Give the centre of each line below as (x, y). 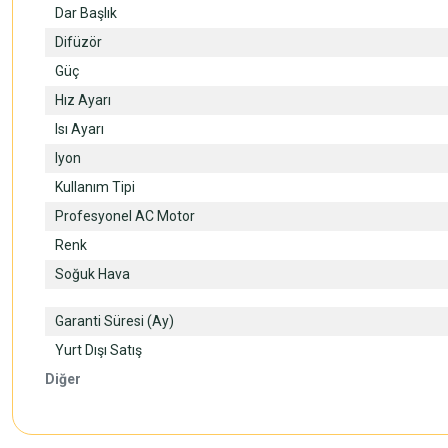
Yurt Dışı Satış (98, 350)
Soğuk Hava (92, 274)
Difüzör (78, 42)
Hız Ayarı (83, 100)
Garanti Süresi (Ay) (114, 321)
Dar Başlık (86, 13)
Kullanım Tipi (95, 187)
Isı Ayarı (79, 129)
